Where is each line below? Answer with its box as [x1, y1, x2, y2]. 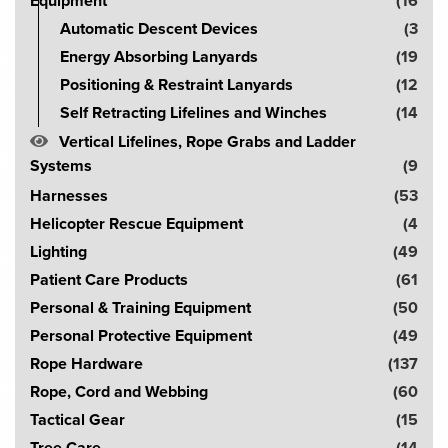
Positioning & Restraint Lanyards [60, 74, 293, 95]
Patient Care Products [30, 269, 188, 290]
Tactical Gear [30, 409, 125, 430]
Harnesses [30, 185, 108, 206]
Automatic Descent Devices [60, 18, 258, 39]
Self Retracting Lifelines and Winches [60, 102, 327, 123]
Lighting [30, 241, 87, 262]
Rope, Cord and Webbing [30, 381, 208, 402]
